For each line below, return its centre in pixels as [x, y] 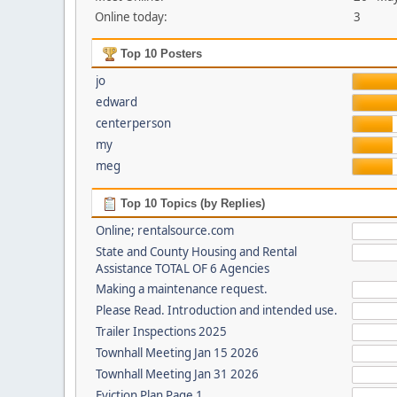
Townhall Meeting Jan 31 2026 [177, 374]
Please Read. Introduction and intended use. [216, 310]
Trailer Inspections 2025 [161, 331]
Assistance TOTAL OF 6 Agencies [182, 269]
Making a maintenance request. [181, 289]
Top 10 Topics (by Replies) [191, 203]
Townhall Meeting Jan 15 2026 [177, 353]
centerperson [133, 123]
